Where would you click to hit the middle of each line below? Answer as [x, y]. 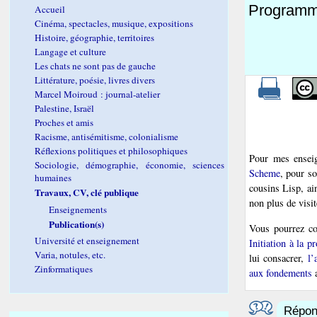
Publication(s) [77, 224]
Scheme [265, 173]
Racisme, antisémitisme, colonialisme [107, 137]
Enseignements [78, 209]
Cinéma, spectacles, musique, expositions [114, 23]
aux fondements [281, 272]
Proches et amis [64, 122]
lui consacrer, [278, 258]
